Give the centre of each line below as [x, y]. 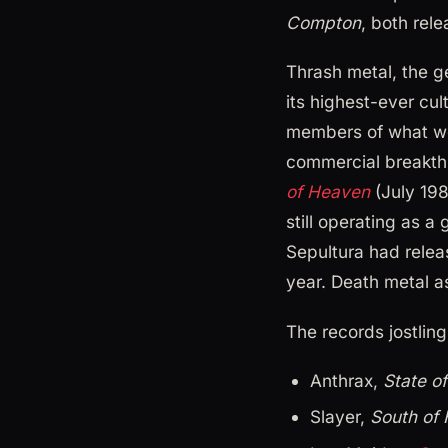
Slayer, [340, 417]
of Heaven [328, 192]
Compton [323, 23]
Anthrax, [346, 380]
